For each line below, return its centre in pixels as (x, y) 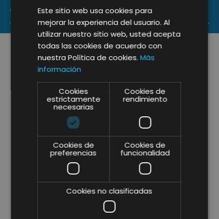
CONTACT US (38, 10)
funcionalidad (145, 153)
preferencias (73, 153)
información (60, 69)
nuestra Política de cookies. (89, 57)
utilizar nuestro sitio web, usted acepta (109, 34)
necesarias (74, 107)
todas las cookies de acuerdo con (100, 45)
